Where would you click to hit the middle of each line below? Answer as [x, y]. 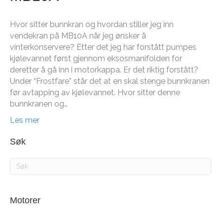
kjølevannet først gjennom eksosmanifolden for [96, 58]
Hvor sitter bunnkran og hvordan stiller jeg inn [92, 24]
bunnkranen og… [39, 104]
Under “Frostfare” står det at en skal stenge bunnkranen [110, 81]
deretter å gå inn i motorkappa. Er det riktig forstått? [104, 70]
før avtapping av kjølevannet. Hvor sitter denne [95, 92]
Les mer [25, 120]
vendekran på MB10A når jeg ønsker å [78, 36]
